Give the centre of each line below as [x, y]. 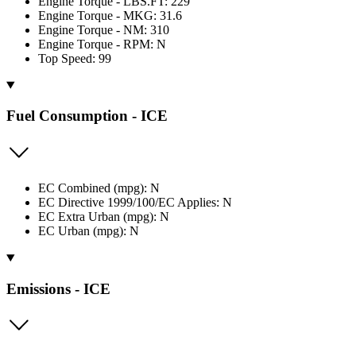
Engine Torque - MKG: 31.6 [110, 15]
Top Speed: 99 [75, 58]
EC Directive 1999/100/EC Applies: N [135, 202]
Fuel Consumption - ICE [87, 116]
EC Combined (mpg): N [99, 188]
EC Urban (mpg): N [89, 230]
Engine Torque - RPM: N [102, 44]
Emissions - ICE [58, 288]
